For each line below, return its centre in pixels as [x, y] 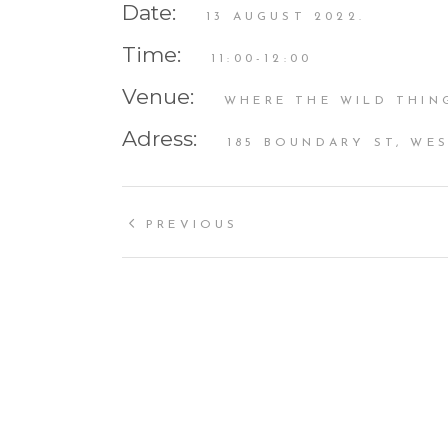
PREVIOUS [192, 224]
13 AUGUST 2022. [285, 16]
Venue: [158, 96]
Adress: [159, 138]
